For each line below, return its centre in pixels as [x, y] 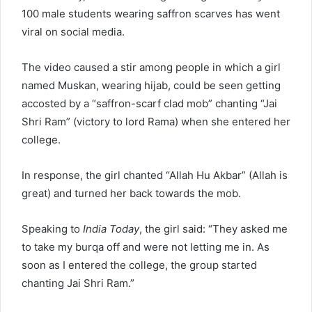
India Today [111, 229]
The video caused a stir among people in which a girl [151, 68]
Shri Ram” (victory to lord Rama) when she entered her [156, 122]
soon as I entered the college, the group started [139, 265]
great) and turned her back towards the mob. [131, 194]
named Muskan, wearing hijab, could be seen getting [151, 86]
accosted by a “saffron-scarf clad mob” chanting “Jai [149, 104]
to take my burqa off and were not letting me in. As [146, 247]
